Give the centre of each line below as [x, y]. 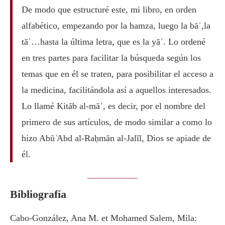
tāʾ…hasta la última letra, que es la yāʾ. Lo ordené [113, 41]
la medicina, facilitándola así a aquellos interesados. [116, 90]
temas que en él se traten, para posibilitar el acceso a [117, 74]
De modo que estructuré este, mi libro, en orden [109, 9]
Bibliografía [38, 194]
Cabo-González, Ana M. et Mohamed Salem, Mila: [103, 218]
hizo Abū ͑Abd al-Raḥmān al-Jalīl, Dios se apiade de [116, 138]
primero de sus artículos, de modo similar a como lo [117, 122]
